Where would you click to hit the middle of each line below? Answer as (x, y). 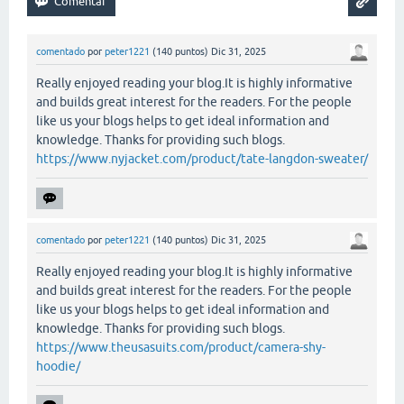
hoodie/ (58, 367)
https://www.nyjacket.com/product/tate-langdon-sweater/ (202, 159)
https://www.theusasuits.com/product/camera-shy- (181, 348)
